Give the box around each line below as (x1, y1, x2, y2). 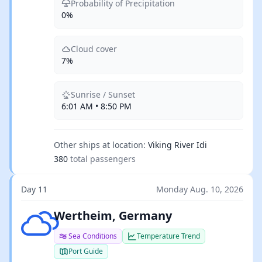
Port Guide (68, 246, 103, 256)
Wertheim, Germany (54, 208, 172, 223)
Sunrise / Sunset (71, 89, 135, 100)
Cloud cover (71, 43, 117, 54)
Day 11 (21, 184, 47, 195)
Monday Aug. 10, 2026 (156, 184, 243, 195)
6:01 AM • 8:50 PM (61, 101, 132, 112)
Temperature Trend (137, 231, 200, 241)
